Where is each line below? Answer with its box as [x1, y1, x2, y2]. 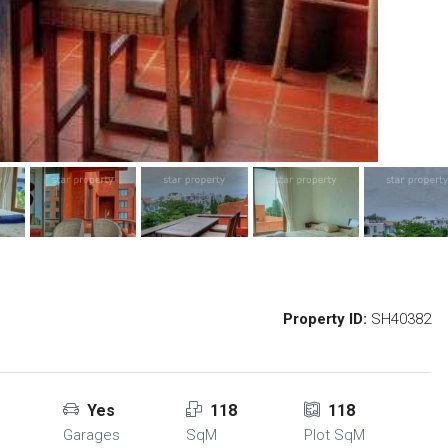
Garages [62, 426, 120, 444]
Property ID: [283, 310, 367, 328]
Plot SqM [303, 426, 365, 444]
